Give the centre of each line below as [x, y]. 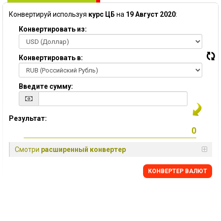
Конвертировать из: [53, 29]
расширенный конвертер [83, 149]
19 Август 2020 [151, 14]
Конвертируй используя [49, 14]
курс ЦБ [102, 14]
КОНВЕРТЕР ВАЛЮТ [178, 171]
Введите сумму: [46, 86]
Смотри [28, 149]
